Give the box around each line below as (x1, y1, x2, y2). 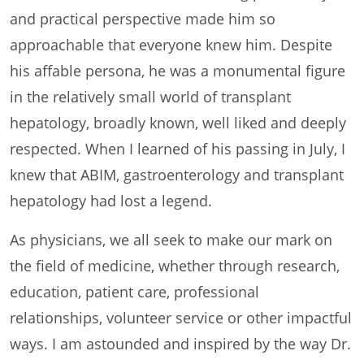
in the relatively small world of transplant (10, 86, 291, 106)
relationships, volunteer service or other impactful (10, 307, 352, 327)
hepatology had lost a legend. (10, 190, 212, 210)
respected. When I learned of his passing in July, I (10, 138, 345, 158)
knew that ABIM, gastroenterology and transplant (10, 164, 344, 184)
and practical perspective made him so (10, 8, 275, 28)
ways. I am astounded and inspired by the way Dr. (10, 333, 351, 353)
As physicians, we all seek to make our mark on (10, 229, 332, 249)
